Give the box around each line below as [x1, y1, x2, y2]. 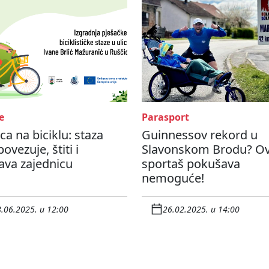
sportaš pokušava [142, 156, 240, 172]
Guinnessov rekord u [142, 127, 258, 144]
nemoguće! [142, 170, 204, 187]
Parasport [142, 110, 189, 124]
